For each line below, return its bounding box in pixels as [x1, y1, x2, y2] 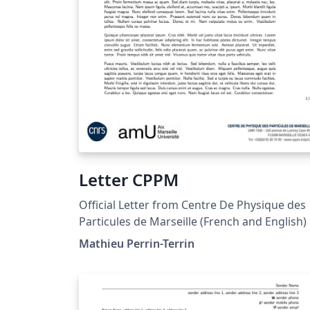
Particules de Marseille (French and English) [79, 213, 307, 229]
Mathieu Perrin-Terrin [79, 235, 194, 251]
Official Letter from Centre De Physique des [79, 197, 306, 212]
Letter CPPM [79, 167, 179, 191]
